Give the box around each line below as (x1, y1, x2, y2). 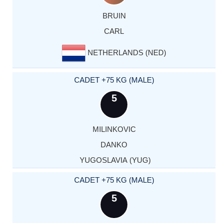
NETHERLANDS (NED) (86, 48, 166, 57)
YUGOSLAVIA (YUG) (77, 155, 151, 164)
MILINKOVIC (92, 124, 136, 133)
